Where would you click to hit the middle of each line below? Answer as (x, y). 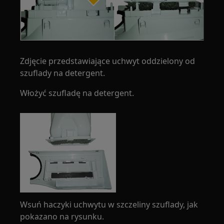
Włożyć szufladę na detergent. (77, 93)
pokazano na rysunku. (62, 216)
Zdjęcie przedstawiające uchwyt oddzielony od (108, 61)
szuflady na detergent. (63, 73)
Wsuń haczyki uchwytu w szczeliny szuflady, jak (109, 204)
